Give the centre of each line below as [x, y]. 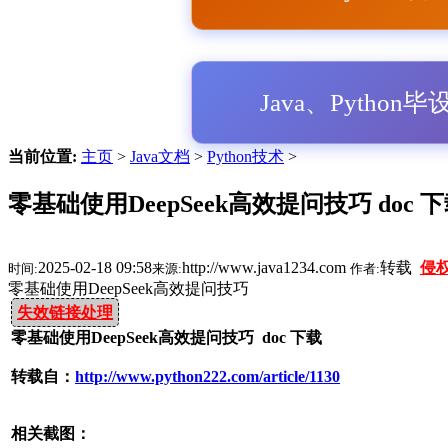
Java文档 [160, 156]
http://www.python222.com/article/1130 [207, 376]
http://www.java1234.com [266, 267]
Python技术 [245, 156]
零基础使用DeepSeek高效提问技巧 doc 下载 [170, 337]
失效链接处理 [65, 312]
